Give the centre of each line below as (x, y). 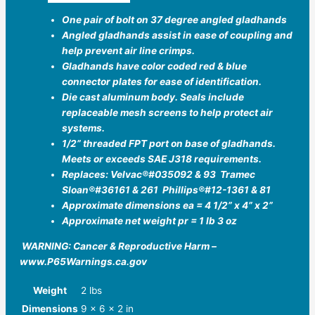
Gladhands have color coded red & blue (154, 66)
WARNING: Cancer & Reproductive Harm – (119, 246)
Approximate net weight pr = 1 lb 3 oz (149, 221)
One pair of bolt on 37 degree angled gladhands (174, 20)
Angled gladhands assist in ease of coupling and (177, 36)
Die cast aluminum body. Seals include (153, 97)
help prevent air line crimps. (128, 51)
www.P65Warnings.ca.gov (83, 261)
